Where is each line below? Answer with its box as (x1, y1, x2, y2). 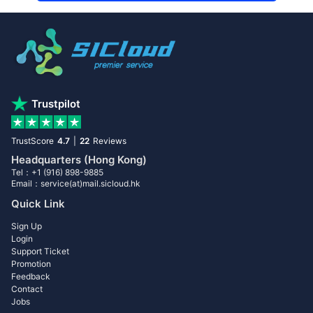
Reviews (93, 135, 126, 146)
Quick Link (11, 196, 65, 210)
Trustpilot (31, 97, 80, 110)
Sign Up (11, 220, 42, 231)
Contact (11, 283, 43, 294)
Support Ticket (11, 245, 69, 256)
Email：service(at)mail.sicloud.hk (11, 177, 140, 189)
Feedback (11, 270, 50, 282)
